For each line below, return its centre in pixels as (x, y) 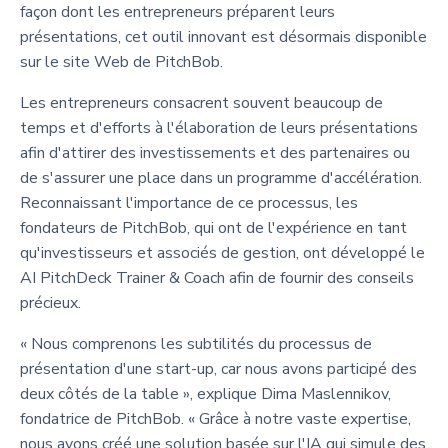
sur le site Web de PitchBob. (121, 61)
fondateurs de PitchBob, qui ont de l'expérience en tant (213, 227)
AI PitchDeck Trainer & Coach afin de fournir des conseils (217, 277)
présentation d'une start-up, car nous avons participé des (218, 368)
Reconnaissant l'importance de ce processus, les (189, 202)
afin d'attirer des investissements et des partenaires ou (215, 152)
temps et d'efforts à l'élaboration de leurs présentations (219, 127)
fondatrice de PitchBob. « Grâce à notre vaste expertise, (215, 418)
